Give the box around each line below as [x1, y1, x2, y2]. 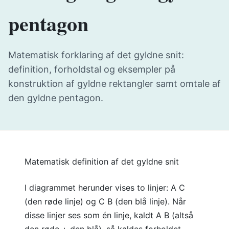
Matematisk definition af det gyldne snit [25, 156, 179, 167]
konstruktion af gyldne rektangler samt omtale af [8, 78, 221, 89]
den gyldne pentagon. [8, 93, 103, 103]
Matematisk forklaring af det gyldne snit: [8, 50, 184, 60]
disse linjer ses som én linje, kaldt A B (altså [25, 210, 193, 220]
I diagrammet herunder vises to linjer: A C [25, 182, 185, 193]
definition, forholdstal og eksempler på [8, 64, 175, 75]
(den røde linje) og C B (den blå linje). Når [25, 196, 186, 207]
